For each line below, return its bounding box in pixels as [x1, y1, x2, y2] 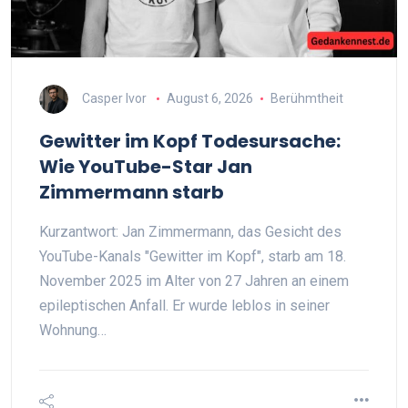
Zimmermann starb [39, 179, 224, 205]
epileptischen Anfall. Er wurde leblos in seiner [39, 297, 330, 314]
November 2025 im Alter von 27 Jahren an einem [39, 272, 349, 290]
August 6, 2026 [166, 90, 253, 106]
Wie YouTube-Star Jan [39, 154, 252, 179]
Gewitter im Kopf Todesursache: [39, 128, 341, 154]
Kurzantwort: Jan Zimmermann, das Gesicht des [39, 223, 342, 240]
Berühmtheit [270, 90, 343, 106]
